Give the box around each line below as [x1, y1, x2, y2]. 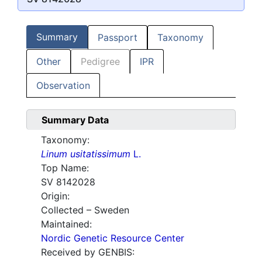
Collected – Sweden [41, 204, 129, 216]
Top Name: [41, 162, 89, 174]
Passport [98, 32, 137, 44]
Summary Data [42, 114, 109, 126]
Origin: [41, 190, 70, 202]
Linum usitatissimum [41, 148, 130, 160]
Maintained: [41, 218, 92, 230]
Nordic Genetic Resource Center [41, 232, 184, 244]
